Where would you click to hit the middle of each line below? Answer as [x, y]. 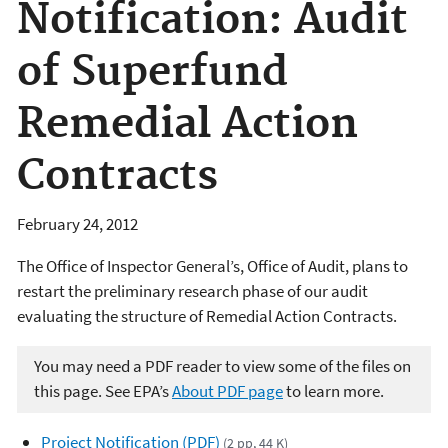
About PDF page [227, 391]
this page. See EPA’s [103, 391]
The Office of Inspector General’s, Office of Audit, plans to [212, 265]
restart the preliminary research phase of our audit [192, 290]
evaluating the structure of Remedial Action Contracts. [207, 315]
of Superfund [152, 73]
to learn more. [333, 391]
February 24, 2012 [77, 223]
